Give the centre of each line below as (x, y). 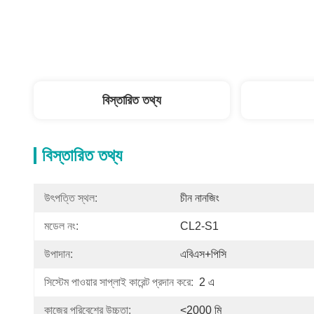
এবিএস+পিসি (203, 254)
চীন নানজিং (200, 198)
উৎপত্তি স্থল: (71, 198)
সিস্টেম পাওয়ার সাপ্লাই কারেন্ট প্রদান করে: (119, 282)
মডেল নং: (61, 226)
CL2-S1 (199, 226)
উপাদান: (59, 254)
